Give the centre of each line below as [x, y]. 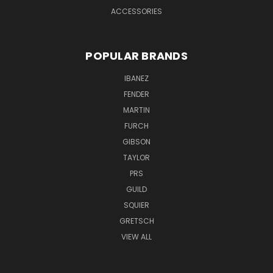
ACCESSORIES [136, 11]
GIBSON [136, 141]
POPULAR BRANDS [136, 55]
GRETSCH [136, 221]
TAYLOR [136, 157]
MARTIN [136, 110]
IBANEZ [136, 78]
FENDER [136, 94]
